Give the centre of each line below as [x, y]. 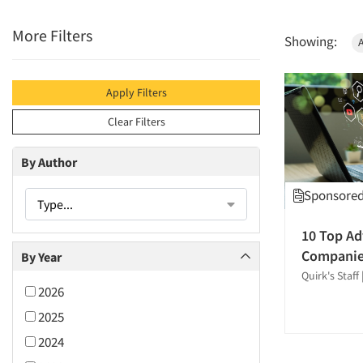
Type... [55, 204]
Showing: [311, 41]
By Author [49, 162]
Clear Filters [136, 122]
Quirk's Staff [330, 276]
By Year [41, 256]
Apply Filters [136, 92]
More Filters [52, 35]
